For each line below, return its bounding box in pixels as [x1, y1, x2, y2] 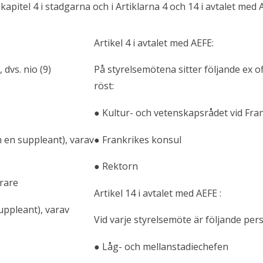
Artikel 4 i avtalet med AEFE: [94, 36, 214, 49]
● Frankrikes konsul [94, 133, 181, 146]
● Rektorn [94, 160, 138, 173]
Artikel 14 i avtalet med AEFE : [94, 186, 221, 200]
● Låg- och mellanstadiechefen [94, 240, 228, 254]
